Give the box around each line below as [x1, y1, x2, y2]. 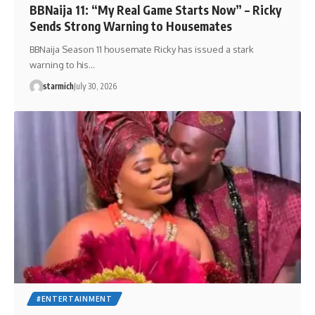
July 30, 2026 [73, 81, 117, 92]
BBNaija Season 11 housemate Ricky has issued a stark [29, 44, 254, 56]
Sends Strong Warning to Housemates [29, 18, 232, 34]
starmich [42, 81, 74, 92]
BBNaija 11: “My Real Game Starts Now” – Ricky [29, 2, 281, 18]
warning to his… [29, 59, 95, 71]
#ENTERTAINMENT [36, 294, 112, 303]
